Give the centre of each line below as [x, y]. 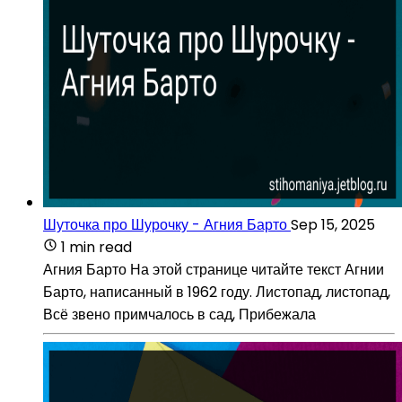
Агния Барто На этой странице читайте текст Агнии [214, 269]
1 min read [96, 247]
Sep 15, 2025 [333, 224]
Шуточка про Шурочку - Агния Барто [165, 224]
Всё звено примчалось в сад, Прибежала [179, 314]
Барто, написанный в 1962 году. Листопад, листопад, [217, 292]
